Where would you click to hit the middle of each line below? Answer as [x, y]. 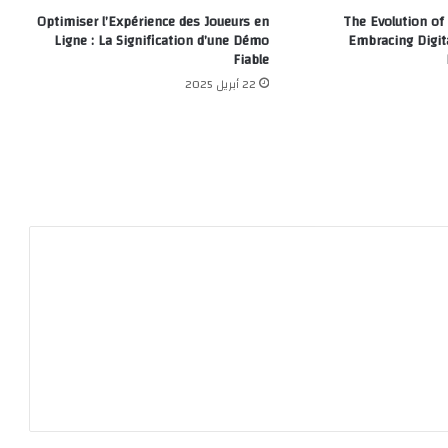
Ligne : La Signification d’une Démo [162, 40]
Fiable [251, 59]
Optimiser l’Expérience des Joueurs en [153, 21]
